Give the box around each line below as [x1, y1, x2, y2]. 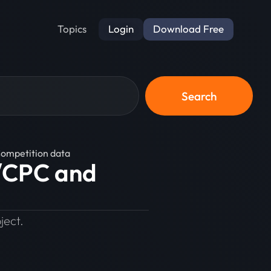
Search [181, 88, 217, 103]
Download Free [153, 22, 224, 35]
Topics [57, 22, 87, 36]
